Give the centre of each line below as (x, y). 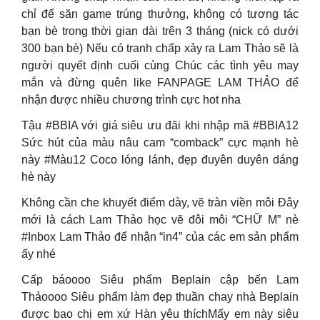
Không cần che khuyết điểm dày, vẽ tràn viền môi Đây (160, 202)
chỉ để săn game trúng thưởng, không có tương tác (160, 14)
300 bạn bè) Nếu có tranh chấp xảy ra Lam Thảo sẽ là (160, 48)
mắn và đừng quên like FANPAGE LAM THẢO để (160, 82)
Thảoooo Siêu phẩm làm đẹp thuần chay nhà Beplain (160, 297)
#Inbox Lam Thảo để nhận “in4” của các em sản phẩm (160, 237)
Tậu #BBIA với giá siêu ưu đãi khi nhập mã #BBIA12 (160, 125)
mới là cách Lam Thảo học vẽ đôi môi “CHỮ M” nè (160, 220)
